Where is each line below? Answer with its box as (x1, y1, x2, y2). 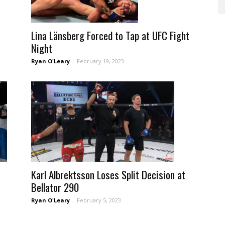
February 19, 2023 (77, 57, 124, 65)
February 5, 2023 (77, 196, 121, 204)
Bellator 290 (31, 179, 79, 195)
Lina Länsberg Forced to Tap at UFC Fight (31, 28, 189, 43)
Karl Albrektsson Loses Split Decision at (31, 167, 185, 182)
